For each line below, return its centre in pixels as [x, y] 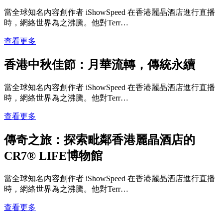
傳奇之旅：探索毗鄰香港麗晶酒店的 [100, 140]
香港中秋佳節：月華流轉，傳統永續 [100, 64]
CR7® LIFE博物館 [53, 156]
